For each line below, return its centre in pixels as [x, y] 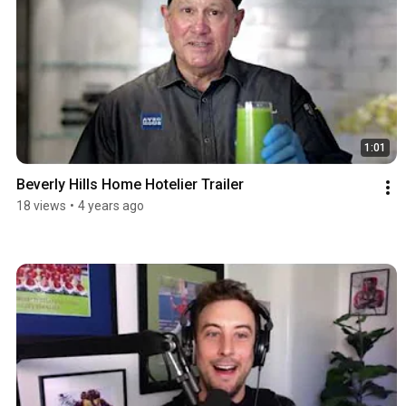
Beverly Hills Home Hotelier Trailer [130, 184]
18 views [41, 205]
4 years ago [111, 205]
